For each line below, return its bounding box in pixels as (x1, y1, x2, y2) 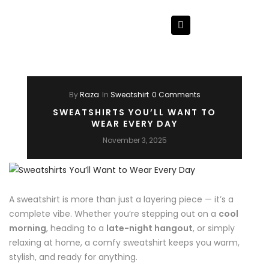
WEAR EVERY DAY (91, 117, 178, 130)
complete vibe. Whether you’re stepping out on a (9, 207, 219, 220)
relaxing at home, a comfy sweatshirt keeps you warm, (9, 236, 240, 249)
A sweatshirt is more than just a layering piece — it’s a (9, 193, 234, 205)
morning (9, 222, 46, 234)
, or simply (193, 222, 235, 234)
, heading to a (46, 222, 106, 234)
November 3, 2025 (102, 134, 167, 145)
